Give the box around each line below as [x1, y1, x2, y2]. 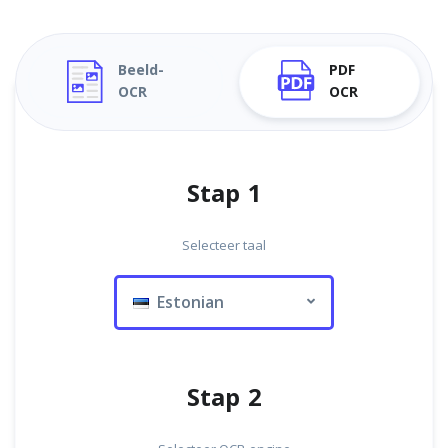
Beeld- [117, 57, 164, 84]
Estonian [149, 291, 224, 313]
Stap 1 [186, 171, 262, 217]
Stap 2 [186, 375, 262, 421]
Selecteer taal [182, 236, 266, 254]
